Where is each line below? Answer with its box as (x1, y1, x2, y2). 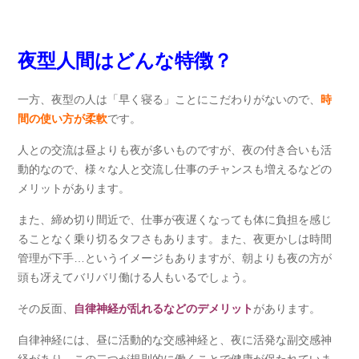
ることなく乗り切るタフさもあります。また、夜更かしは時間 (18, 232, 333, 245)
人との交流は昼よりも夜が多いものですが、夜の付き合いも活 (18, 143, 333, 156)
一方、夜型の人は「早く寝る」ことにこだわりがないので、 (18, 93, 321, 106)
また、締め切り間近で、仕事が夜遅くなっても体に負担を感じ (18, 213, 333, 226)
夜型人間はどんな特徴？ (18, 50, 233, 71)
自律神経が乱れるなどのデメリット (74, 302, 254, 315)
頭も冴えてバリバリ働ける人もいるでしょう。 (18, 271, 254, 284)
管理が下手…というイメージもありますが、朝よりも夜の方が (18, 252, 333, 264)
